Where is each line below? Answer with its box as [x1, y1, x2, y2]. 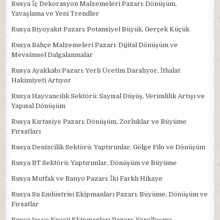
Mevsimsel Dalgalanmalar [11, 51, 93, 58]
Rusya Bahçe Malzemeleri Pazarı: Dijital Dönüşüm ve [11, 41, 178, 49]
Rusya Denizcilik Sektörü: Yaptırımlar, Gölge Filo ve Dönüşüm [11, 143, 206, 151]
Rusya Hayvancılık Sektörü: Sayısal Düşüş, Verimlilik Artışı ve [11, 92, 205, 100]
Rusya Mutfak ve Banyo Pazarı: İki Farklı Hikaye [11, 175, 163, 182]
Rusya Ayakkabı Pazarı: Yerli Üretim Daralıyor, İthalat [11, 67, 181, 74]
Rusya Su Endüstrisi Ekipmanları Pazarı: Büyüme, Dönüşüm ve [11, 191, 208, 198]
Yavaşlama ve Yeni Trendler [11, 10, 100, 17]
